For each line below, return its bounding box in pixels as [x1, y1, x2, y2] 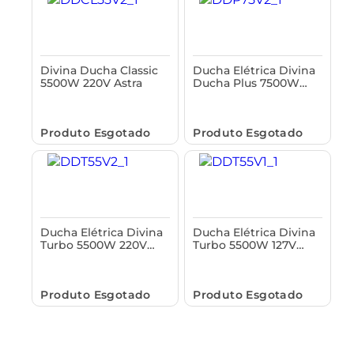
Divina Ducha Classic [40, 62, 159, 77]
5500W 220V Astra [40, 75, 143, 90]
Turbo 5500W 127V [193, 237, 297, 252]
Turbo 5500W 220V [40, 237, 148, 252]
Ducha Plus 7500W [193, 75, 300, 90]
